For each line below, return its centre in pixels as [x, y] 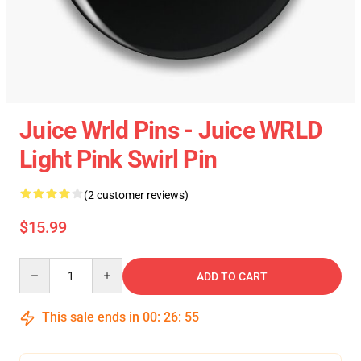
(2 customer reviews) [136, 195]
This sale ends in [91, 317]
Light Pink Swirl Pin [118, 159]
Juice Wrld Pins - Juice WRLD [171, 130]
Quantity [41, 265]
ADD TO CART [232, 276]
